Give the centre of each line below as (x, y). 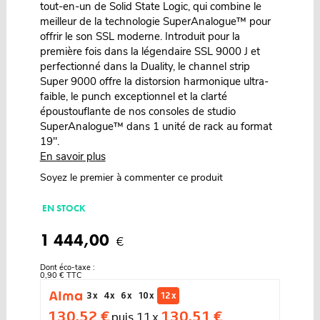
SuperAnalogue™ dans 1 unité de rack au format (156, 126)
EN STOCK (64, 208)
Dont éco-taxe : (67, 267)
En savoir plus (72, 156)
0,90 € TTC (60, 275)
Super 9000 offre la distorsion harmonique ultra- (154, 81)
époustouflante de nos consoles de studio (137, 111)
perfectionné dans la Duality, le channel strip (145, 66)
